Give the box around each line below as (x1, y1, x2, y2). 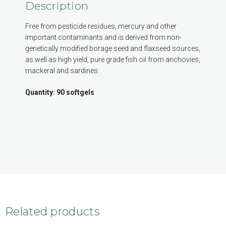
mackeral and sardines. (25, 67, 99, 75)
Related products (5, 205, 100, 219)
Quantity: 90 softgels (25, 88, 94, 97)
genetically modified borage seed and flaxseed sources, (25, 44, 200, 53)
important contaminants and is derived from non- (25, 33, 182, 42)
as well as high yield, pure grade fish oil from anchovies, (25, 55, 200, 64)
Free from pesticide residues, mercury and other (25, 22, 177, 31)
